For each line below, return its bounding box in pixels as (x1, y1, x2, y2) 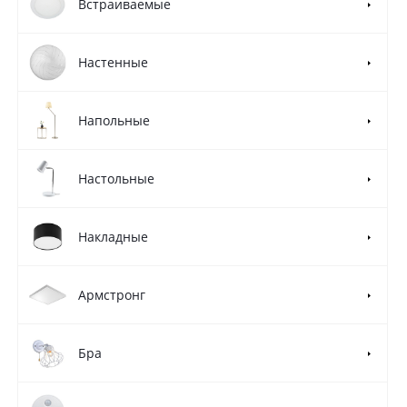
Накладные (78, 228, 148, 245)
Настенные (78, 54, 148, 71)
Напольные (78, 112, 150, 129)
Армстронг (78, 286, 145, 303)
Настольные (78, 170, 154, 187)
